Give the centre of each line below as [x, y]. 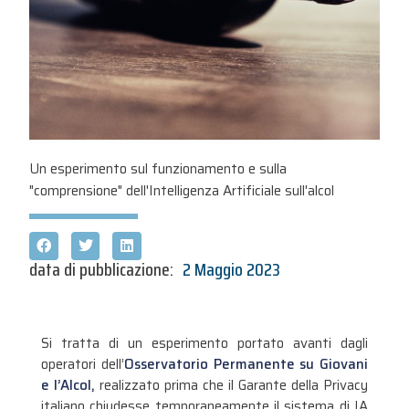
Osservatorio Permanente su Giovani [246, 365]
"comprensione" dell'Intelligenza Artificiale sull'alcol [182, 191]
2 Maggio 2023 [232, 270]
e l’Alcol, [68, 386]
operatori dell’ [82, 365]
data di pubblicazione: [102, 270]
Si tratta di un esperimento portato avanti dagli [204, 344]
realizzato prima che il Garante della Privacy [231, 386]
